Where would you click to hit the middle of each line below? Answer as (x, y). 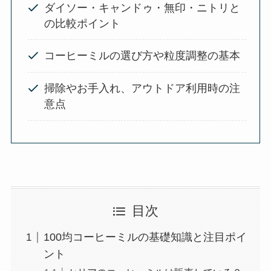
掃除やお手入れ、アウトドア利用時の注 (142, 89)
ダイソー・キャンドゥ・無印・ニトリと (142, 8)
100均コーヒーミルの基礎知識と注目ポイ (145, 237)
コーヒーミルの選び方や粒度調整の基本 (142, 56)
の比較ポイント (82, 23)
